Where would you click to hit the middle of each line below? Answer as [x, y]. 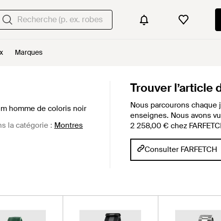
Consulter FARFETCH [181, 149]
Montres [69, 125]
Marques [29, 52]
